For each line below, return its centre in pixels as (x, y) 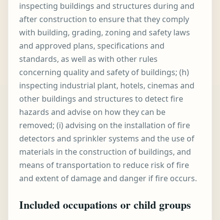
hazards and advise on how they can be (92, 112)
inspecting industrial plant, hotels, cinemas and (107, 85)
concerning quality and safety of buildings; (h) (104, 72)
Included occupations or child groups (105, 205)
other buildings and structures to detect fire (101, 99)
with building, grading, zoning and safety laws (105, 32)
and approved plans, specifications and (92, 46)
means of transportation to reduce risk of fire (104, 165)
